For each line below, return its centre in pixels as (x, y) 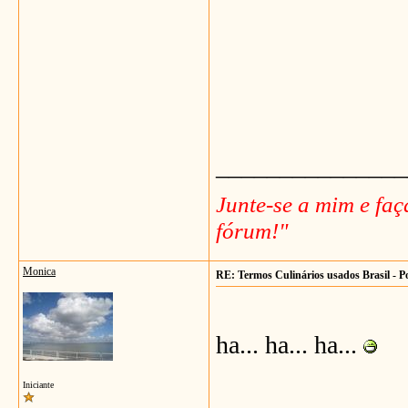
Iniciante (38, 385)
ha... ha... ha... (290, 345)
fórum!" (252, 230)
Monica (39, 271)
